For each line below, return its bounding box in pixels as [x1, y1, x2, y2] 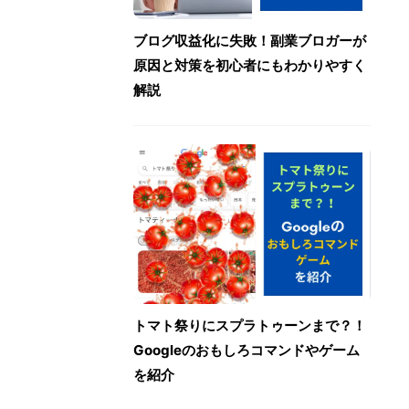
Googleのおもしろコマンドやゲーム [133, 341, 360, 360]
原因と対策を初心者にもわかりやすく [133, 56, 366, 74]
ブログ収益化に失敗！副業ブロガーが [133, 31, 366, 49]
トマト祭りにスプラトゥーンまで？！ [133, 317, 366, 335]
